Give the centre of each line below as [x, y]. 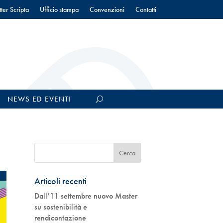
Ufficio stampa [59, 9]
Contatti [146, 9]
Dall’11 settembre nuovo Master [86, 196]
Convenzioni [107, 9]
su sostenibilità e [60, 207]
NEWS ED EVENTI [39, 99]
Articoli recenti [60, 181]
